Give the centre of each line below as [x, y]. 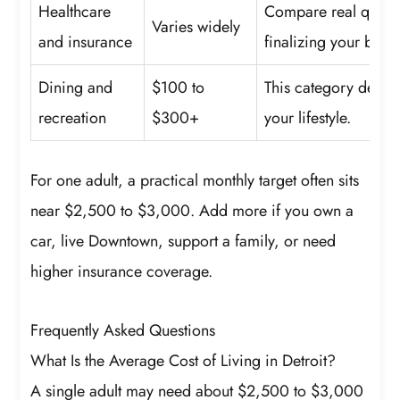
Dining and [76, 88]
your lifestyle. [308, 118]
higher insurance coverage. [122, 272]
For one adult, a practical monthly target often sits [195, 181]
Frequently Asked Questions [123, 330]
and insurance [86, 42]
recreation [73, 118]
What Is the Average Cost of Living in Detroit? [183, 360]
